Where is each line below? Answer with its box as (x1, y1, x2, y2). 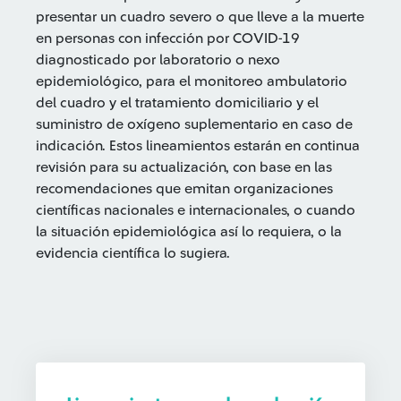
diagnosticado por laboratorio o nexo (36, 53, 280, 67)
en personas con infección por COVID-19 (36, 31, 300, 46)
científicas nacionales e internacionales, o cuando (36, 203, 355, 218)
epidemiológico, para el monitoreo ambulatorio (36, 74, 347, 89)
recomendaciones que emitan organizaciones (36, 182, 333, 196)
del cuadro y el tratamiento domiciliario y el (36, 96, 319, 110)
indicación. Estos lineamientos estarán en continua (36, 139, 360, 153)
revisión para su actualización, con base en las (36, 160, 332, 175)
